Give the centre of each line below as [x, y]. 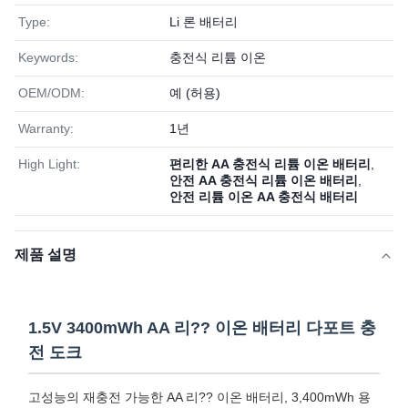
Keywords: [48, 57]
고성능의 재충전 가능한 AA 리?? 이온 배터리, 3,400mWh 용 [199, 397]
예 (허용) [195, 93]
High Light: [49, 164]
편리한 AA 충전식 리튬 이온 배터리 [270, 164]
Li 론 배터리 [204, 22]
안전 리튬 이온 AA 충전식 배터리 [264, 197]
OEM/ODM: [51, 93]
